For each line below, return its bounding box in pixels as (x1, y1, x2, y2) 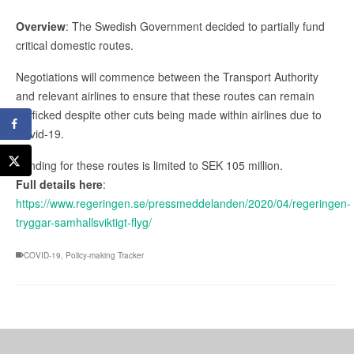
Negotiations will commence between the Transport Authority (16, 68, 318, 85)
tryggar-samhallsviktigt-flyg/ (16, 213, 152, 230)
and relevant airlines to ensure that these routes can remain (16, 87, 314, 104)
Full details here (16, 175, 103, 192)
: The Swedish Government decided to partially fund (66, 17, 325, 34)
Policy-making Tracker (66, 249, 144, 261)
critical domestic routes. (16, 36, 134, 53)
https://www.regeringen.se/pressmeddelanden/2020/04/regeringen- (16, 194, 351, 211)
